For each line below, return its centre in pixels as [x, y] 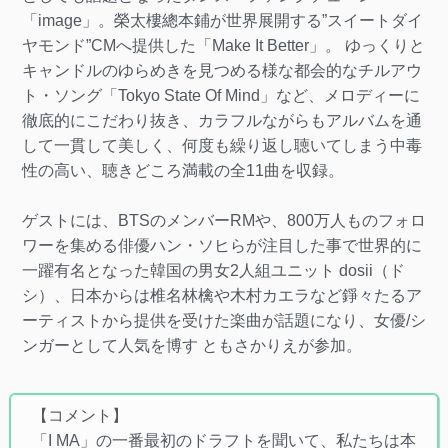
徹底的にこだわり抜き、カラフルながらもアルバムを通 [221, 120]
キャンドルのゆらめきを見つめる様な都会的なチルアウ [221, 70]
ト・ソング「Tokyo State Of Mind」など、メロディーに [220, 95]
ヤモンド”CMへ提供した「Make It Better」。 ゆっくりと [223, 45]
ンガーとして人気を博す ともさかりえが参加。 [191, 345]
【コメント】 [79, 416]
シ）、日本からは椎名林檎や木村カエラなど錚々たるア [221, 295]
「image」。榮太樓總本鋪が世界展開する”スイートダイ [222, 20]
